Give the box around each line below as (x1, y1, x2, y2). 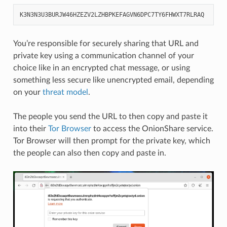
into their (13, 124, 48, 133)
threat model (42, 88, 88, 96)
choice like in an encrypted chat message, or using (13, 63, 190, 72)
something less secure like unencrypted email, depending (13, 75, 214, 84)
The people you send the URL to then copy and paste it (13, 112, 208, 121)
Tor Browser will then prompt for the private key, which (13, 136, 210, 145)
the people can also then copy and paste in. (13, 148, 166, 157)
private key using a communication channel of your (13, 51, 194, 60)
